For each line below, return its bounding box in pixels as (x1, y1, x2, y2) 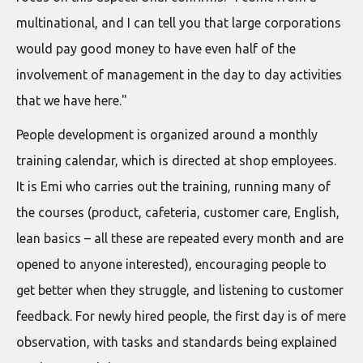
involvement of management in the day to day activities (16, 66, 342, 82)
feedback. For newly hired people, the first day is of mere (16, 308, 346, 323)
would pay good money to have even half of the (16, 41, 296, 56)
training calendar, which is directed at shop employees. (16, 152, 336, 168)
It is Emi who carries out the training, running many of (16, 178, 331, 194)
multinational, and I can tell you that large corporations (16, 15, 341, 30)
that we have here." (16, 92, 127, 108)
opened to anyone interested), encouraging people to (16, 256, 327, 271)
